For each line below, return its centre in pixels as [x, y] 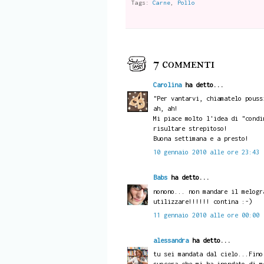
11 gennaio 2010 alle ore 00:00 [206, 214]
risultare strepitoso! [190, 128]
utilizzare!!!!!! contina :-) [202, 201]
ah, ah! [165, 108]
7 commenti [184, 64]
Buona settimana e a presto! [201, 138]
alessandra [171, 240]
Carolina [167, 84]
